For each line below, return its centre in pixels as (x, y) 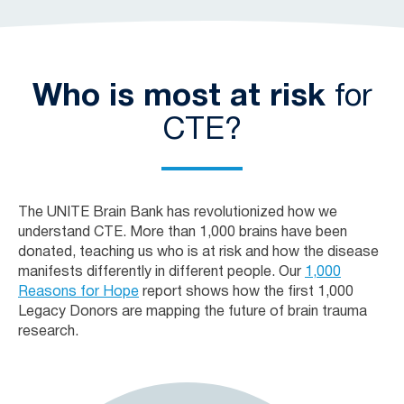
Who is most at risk (179, 97)
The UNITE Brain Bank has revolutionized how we (178, 212)
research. (48, 331)
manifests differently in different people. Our (161, 272)
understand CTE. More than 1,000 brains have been (183, 232)
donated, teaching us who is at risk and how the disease (198, 252)
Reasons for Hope (78, 292)
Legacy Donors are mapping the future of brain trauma (193, 312)
